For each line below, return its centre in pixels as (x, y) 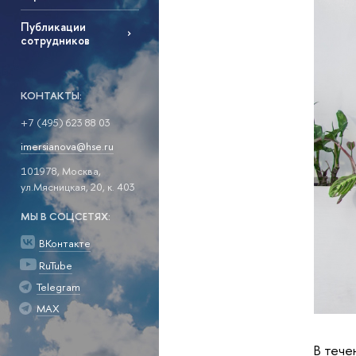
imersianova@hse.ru (67, 147)
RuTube (55, 265)
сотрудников (55, 40)
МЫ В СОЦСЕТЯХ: (65, 217)
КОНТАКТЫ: (51, 95)
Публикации (53, 26)
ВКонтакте (64, 244)
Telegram (58, 287)
